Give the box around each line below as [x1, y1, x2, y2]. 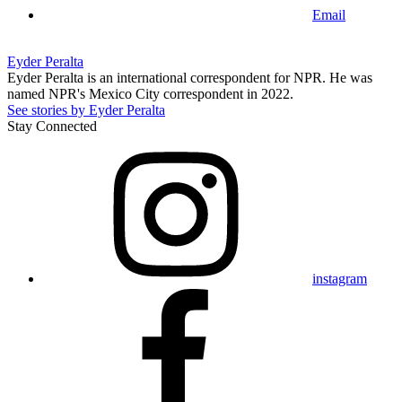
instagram [312, 270, 367, 286]
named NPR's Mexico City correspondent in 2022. [7, 85, 293, 101]
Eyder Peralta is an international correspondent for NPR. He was [7, 69, 372, 85]
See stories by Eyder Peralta [7, 101, 165, 118]
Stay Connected [7, 118, 97, 134]
